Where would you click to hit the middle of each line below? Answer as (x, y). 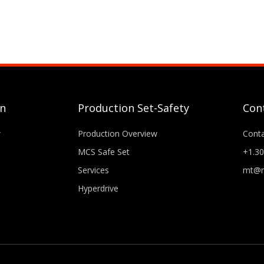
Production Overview (118, 133)
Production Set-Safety (133, 108)
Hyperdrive (98, 188)
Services (93, 170)
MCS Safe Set (104, 151)
